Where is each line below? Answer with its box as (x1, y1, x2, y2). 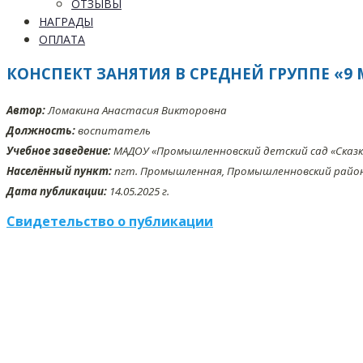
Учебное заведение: (6, 143, 111, 159)
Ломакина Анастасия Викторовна (45, 103, 227, 118)
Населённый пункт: (6, 164, 112, 179)
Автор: (6, 103, 45, 118)
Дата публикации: (6, 184, 109, 199)
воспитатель (75, 123, 151, 139)
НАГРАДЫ (39, 14, 93, 29)
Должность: (6, 123, 75, 139)
